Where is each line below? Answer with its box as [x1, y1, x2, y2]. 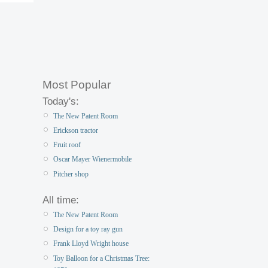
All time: [42, 194, 79, 206]
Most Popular [42, 78, 111, 91]
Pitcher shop [53, 169, 89, 178]
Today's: [42, 95, 79, 107]
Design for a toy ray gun [53, 225, 123, 234]
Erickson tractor [53, 126, 98, 135]
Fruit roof [53, 141, 81, 150]
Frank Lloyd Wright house [53, 239, 129, 248]
